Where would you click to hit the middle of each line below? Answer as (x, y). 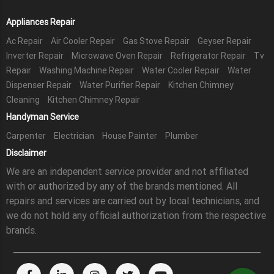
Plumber (182, 135)
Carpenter (26, 135)
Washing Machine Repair (87, 70)
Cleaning (23, 99)
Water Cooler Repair (181, 70)
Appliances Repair (41, 22)
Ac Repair (25, 41)
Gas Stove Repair (157, 41)
